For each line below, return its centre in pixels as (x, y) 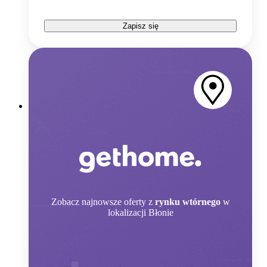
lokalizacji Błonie (140, 212)
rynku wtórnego (187, 201)
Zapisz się (140, 26)
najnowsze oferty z (117, 201)
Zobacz (65, 201)
